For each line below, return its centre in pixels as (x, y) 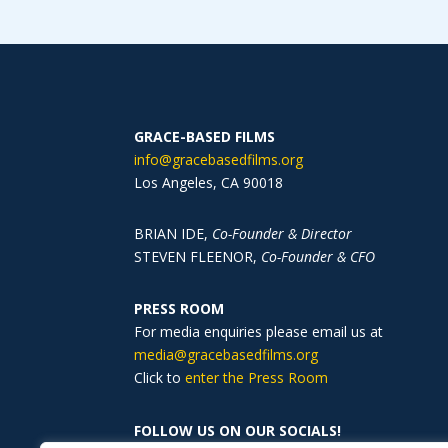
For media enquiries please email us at (259, 332)
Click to (158, 378)
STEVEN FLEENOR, (198, 256)
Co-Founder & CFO (318, 256)
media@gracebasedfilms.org (226, 355)
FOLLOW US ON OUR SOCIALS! (238, 430)
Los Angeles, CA (189, 182)
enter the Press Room (257, 378)
